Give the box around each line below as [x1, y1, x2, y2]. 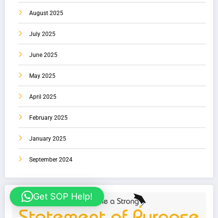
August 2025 [29, 10, 63, 17]
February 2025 [29, 114, 68, 122]
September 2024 [29, 156, 73, 163]
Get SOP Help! [33, 191, 92, 201]
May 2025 [29, 73, 55, 80]
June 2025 [29, 52, 57, 59]
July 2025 [29, 31, 55, 38]
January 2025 [29, 135, 66, 143]
